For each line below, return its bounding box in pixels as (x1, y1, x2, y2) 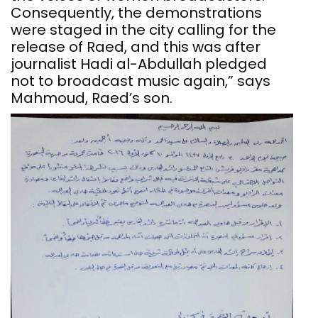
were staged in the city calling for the (11, 20, 276, 40)
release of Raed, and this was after (11, 37, 261, 57)
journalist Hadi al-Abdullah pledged (11, 54, 267, 75)
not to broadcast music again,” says (11, 71, 270, 92)
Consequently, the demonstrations (11, 3, 262, 23)
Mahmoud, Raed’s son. (11, 88, 172, 109)
